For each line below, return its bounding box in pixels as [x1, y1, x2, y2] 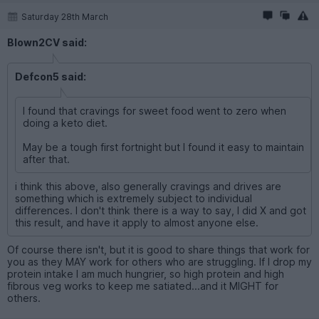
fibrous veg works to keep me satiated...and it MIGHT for [7, 279, 278, 292]
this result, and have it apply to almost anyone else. [15, 216, 258, 229]
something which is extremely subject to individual [15, 192, 252, 204]
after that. [23, 152, 70, 165]
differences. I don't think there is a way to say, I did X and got [15, 204, 306, 216]
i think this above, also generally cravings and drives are [15, 179, 281, 192]
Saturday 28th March [21, 11, 108, 22]
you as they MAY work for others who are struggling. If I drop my [7, 255, 312, 268]
